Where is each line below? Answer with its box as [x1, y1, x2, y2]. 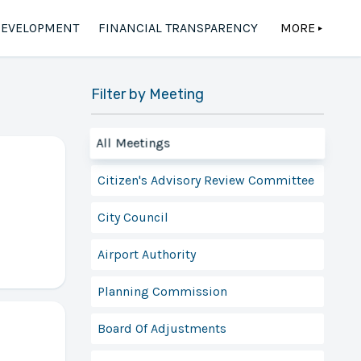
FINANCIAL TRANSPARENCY [98, 20, 258, 35]
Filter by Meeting [90, 85, 204, 103]
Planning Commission [97, 283, 227, 299]
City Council [97, 209, 168, 225]
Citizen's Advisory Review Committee [97, 172, 314, 188]
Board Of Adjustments [97, 320, 226, 336]
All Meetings [96, 135, 171, 151]
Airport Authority [97, 246, 196, 262]
